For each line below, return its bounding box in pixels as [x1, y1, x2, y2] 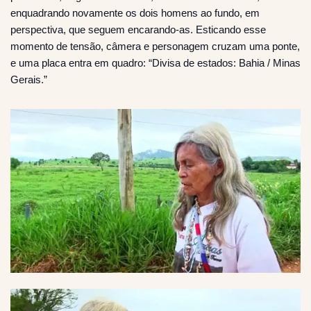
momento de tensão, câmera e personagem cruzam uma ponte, [10, 40, 300, 53]
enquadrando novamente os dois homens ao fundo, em [10, 7, 260, 19]
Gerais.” [10, 74, 47, 86]
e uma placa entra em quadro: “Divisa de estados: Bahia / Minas [10, 57, 301, 69]
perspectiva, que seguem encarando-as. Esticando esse [10, 24, 266, 36]
